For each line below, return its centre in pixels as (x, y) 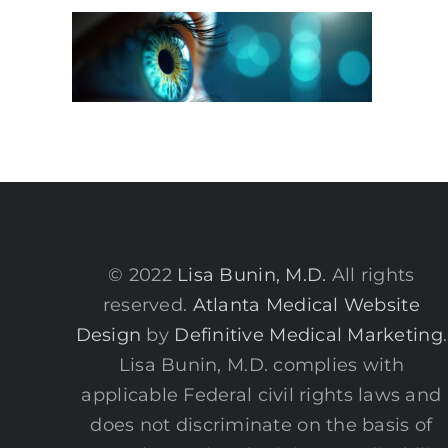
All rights (370, 274)
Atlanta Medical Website (306, 304)
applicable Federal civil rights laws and (261, 394)
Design (108, 334)
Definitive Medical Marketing (308, 334)
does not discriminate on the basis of (261, 424)
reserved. (147, 304)
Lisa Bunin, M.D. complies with (261, 364)
